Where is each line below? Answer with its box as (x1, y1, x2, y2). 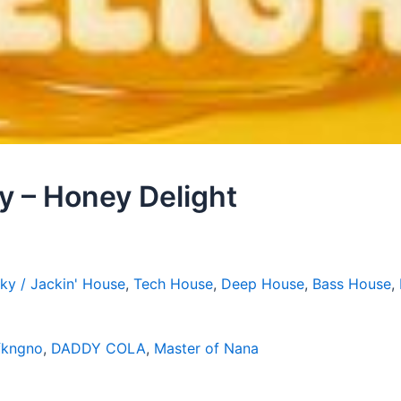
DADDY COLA (51, 339, 146, 357)
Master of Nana (154, 339, 259, 357)
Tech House (133, 275, 213, 293)
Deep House (221, 275, 304, 293)
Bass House (312, 275, 391, 293)
